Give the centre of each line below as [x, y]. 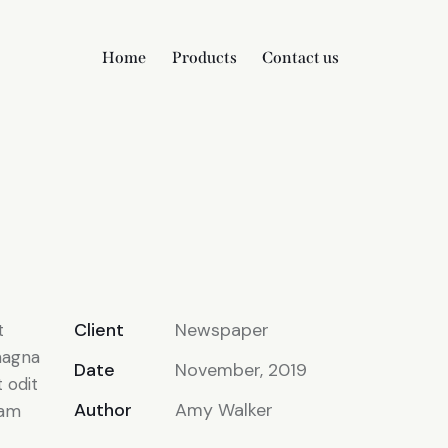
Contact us [301, 58]
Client [99, 330]
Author [103, 410]
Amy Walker [223, 410]
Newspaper [221, 330]
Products [204, 58]
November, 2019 [240, 370]
